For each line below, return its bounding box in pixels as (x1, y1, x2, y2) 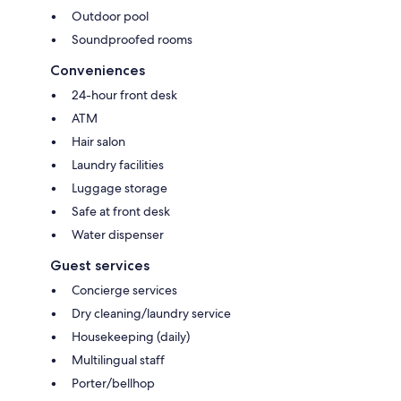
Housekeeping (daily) (72, 328, 190, 345)
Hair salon (72, 132, 125, 149)
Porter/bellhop (72, 374, 155, 391)
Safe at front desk (72, 202, 170, 219)
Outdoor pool (72, 7, 149, 24)
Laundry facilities (72, 156, 164, 173)
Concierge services (72, 281, 177, 298)
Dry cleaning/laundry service (72, 304, 231, 321)
